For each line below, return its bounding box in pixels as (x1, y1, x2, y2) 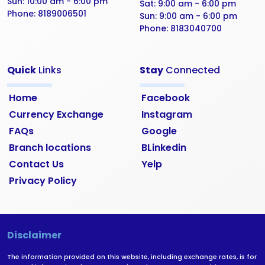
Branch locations (9, 141, 91, 155)
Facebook (141, 91, 190, 105)
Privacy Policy (9, 174, 77, 188)
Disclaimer (7, 228, 62, 243)
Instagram (141, 108, 192, 122)
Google (141, 124, 177, 138)
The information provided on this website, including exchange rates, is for (7, 253, 257, 262)
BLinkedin (141, 141, 186, 155)
